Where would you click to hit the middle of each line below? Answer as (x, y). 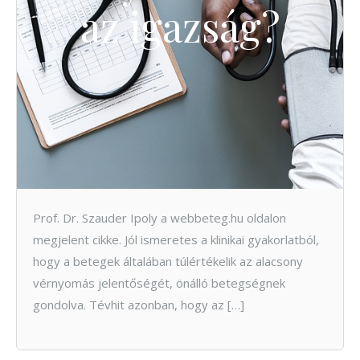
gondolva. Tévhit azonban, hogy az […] (139, 304)
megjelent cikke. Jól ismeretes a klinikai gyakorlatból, (176, 239)
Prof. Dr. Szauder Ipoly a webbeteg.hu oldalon (160, 217)
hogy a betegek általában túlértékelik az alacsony (168, 261)
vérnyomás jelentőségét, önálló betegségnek (159, 282)
